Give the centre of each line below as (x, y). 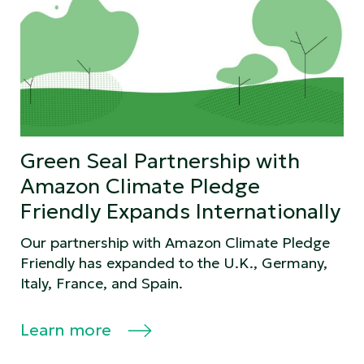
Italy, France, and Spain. (102, 283)
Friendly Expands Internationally (180, 211)
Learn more (68, 329)
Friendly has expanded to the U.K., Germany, (174, 262)
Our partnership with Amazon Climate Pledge (175, 242)
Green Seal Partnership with (160, 160)
